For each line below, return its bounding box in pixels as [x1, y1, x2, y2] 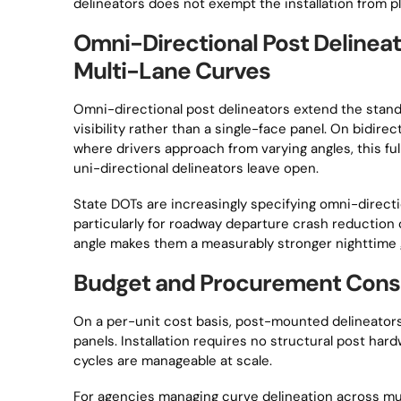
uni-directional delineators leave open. [73, 159, 319, 177]
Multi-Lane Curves [73, 55, 270, 86]
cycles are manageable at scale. [73, 352, 272, 370]
